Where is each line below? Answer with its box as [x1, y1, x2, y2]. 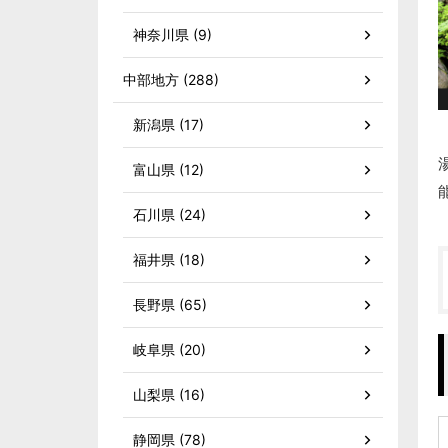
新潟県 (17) [133, 116, 204, 133]
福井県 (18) [133, 251, 205, 268]
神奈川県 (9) [133, 26, 212, 43]
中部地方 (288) [123, 71, 219, 88]
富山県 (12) [133, 161, 204, 178]
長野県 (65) [133, 296, 207, 313]
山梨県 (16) [133, 386, 205, 403]
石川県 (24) [133, 206, 206, 223]
